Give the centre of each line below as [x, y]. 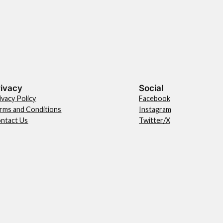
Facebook [154, 98]
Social [151, 88]
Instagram [155, 109]
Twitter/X [154, 120]
